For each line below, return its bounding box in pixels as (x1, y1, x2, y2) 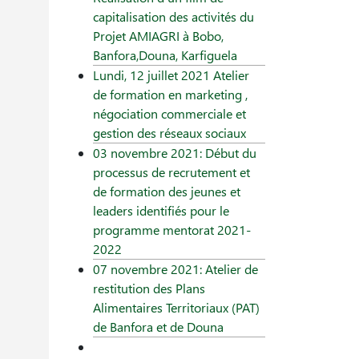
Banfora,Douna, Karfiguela (93, 46, 237, 64)
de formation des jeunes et (93, 183, 240, 200)
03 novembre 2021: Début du (93, 144, 256, 162)
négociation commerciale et (93, 105, 249, 123)
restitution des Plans (93, 280, 205, 297)
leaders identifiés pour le (93, 202, 229, 220)
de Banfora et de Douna (93, 318, 224, 336)
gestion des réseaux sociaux (93, 124, 246, 142)
